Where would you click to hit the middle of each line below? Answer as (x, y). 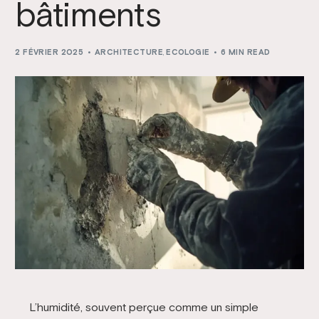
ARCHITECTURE (129, 52)
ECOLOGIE (188, 52)
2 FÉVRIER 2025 (49, 52)
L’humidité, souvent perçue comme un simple (143, 307)
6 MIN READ (246, 52)
